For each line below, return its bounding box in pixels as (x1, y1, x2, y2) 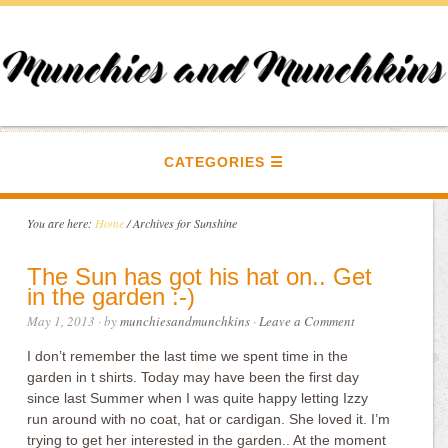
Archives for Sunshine (130, 215, 238, 231)
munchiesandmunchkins (120, 312, 251, 330)
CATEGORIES (164, 154, 265, 170)
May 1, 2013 (27, 312, 96, 330)
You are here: (27, 215, 96, 231)
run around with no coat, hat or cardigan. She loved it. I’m (27, 411, 391, 427)
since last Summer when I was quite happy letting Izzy (27, 390, 369, 406)
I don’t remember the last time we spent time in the (27, 348, 349, 364)
